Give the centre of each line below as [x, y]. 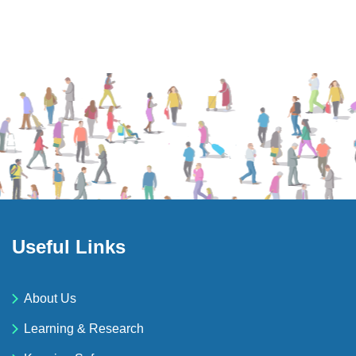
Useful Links [69, 246]
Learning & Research [84, 328]
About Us [50, 298]
